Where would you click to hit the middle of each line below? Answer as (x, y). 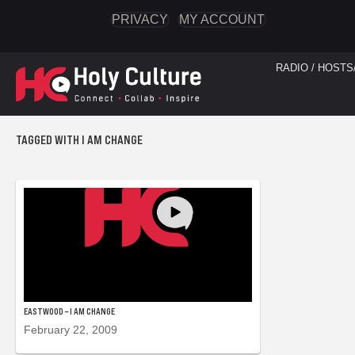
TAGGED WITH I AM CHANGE (79, 140)
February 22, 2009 (71, 330)
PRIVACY (139, 19)
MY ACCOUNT (221, 19)
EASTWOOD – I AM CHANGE (69, 312)
